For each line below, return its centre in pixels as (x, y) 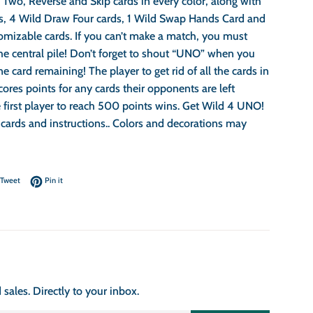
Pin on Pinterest (90, 180)
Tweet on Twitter (48, 180)
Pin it (54, 181)
